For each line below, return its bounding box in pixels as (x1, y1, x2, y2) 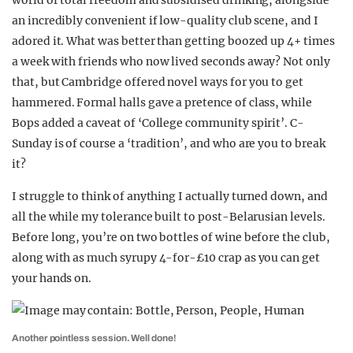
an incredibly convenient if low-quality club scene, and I (12, 13, 318, 28)
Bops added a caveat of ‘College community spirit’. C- (12, 116, 305, 130)
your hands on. (12, 271, 92, 285)
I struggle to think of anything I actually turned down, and (12, 189, 328, 203)
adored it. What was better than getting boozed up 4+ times (12, 34, 335, 48)
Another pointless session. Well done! (12, 333, 176, 344)
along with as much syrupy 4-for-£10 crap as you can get (12, 251, 320, 265)
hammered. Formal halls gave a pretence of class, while (12, 95, 312, 110)
